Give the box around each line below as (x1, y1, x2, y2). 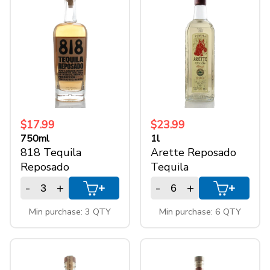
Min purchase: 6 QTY (159, 206, 241, 218)
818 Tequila (20, 145, 81, 160)
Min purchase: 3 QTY (29, 206, 111, 218)
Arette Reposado (151, 145, 236, 160)
